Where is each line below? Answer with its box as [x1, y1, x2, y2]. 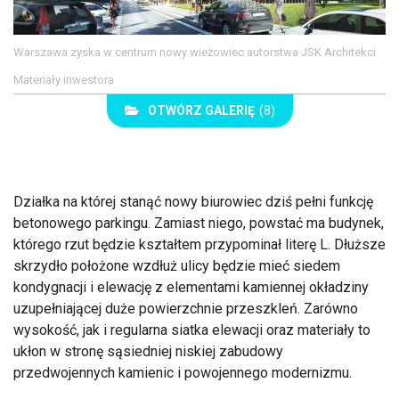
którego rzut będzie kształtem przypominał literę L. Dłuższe [13, 236, 386, 254]
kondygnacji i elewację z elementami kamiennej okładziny [13, 279, 369, 297]
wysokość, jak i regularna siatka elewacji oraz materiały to [13, 322, 370, 339]
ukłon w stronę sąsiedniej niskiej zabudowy [13, 343, 283, 361]
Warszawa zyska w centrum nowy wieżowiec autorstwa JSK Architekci [13, 45, 376, 60]
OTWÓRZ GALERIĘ [147, 103, 255, 118]
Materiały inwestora [13, 73, 114, 87]
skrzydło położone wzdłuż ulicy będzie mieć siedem [13, 257, 340, 275]
